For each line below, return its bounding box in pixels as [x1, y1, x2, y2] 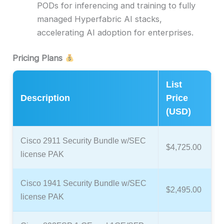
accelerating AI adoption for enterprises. [37, 27, 194, 37]
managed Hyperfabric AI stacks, [37, 13, 162, 24]
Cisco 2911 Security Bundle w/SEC [20, 135, 146, 145]
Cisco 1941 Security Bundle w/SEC [20, 178, 146, 187]
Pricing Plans [12, 53, 62, 63]
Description [20, 92, 70, 103]
